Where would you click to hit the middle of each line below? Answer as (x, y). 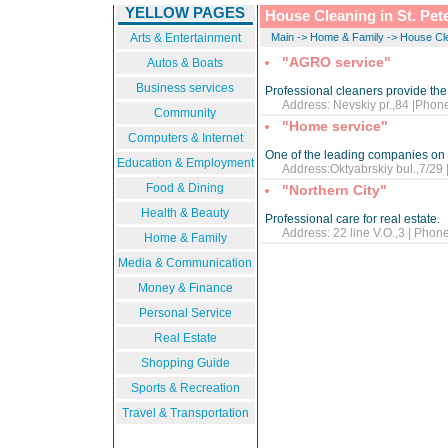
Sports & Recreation (185, 388)
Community (185, 113)
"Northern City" (334, 190)
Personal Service (185, 313)
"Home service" (334, 126)
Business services (185, 88)
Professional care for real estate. (352, 219)
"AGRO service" (336, 62)
